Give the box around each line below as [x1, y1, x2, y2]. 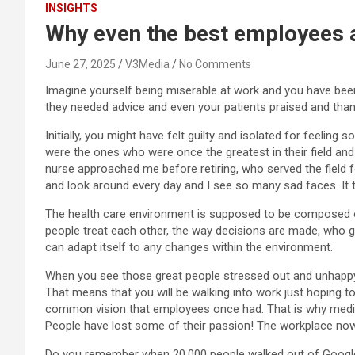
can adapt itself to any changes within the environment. [45, 240, 333, 254]
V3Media [125, 58, 170, 71]
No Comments [179, 58, 251, 71]
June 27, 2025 [45, 58, 116, 71]
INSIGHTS [45, 2, 97, 14]
